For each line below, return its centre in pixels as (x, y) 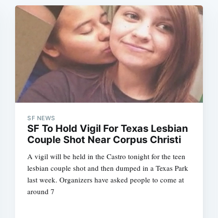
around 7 (41, 191)
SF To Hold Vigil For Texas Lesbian (108, 129)
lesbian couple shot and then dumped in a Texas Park (108, 168)
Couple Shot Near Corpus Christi (104, 140)
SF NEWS (41, 118)
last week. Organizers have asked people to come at (106, 180)
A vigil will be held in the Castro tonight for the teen (107, 156)
